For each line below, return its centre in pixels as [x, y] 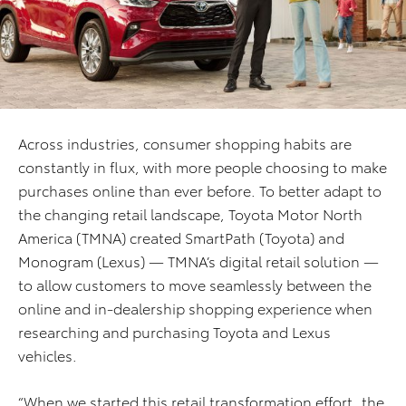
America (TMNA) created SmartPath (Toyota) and [181, 237]
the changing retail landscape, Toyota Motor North [190, 214]
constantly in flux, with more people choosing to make [203, 167]
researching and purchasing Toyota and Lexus [174, 332]
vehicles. [48, 355]
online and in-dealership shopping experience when [195, 308]
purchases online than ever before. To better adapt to [200, 190]
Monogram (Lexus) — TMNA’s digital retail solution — [198, 261]
